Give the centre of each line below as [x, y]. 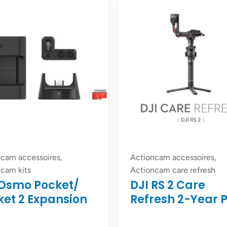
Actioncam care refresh [173, 170]
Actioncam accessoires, [173, 157]
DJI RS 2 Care [168, 185]
